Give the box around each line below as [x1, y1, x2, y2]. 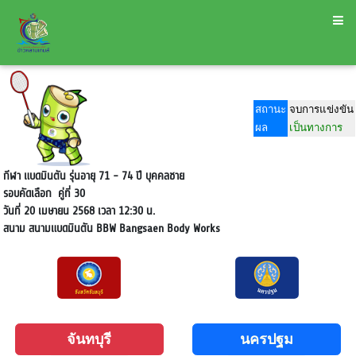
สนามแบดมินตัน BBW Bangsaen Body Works [25, 220, 220, 237]
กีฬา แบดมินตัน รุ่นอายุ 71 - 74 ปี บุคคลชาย [2, 168, 188, 184]
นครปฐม [239, 331, 293, 347]
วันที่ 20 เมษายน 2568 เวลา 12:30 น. [2, 203, 155, 219]
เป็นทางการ [289, 122, 342, 133]
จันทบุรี [67, 331, 112, 347]
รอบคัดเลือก [2, 185, 52, 202]
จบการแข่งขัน [289, 103, 354, 115]
